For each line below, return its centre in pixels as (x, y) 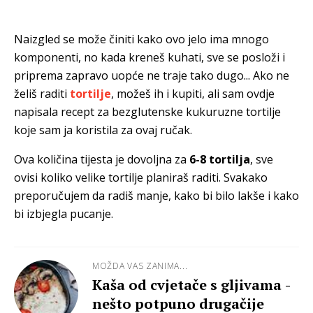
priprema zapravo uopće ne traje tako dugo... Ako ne (152, 75)
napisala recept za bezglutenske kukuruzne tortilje (147, 111)
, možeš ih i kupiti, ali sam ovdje (193, 93)
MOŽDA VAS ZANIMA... (140, 265)
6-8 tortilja (220, 159)
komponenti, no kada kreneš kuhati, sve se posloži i (150, 57)
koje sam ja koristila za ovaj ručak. (103, 130)
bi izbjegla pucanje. (65, 213)
